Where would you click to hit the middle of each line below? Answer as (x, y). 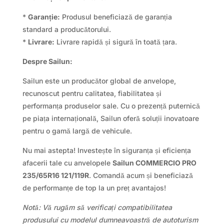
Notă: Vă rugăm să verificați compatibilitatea (97, 207)
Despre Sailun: (47, 61)
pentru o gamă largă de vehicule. (77, 131)
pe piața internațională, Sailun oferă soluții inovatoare (110, 118)
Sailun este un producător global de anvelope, (99, 81)
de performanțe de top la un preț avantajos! (94, 188)
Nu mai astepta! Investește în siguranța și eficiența (106, 150)
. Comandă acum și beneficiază (141, 175)
